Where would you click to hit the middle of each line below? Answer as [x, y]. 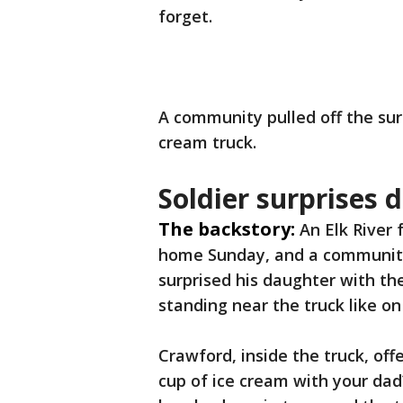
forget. [185, 16]
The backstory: [227, 229]
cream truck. [207, 142]
